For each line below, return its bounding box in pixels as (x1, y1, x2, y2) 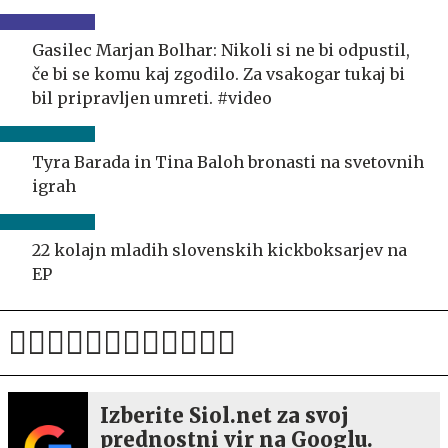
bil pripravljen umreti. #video (32, 87, 272, 108)
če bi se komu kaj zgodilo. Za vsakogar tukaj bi (32, 63, 405, 84)
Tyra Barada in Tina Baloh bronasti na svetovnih (32, 151, 424, 172)
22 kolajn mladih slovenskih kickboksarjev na (32, 239, 407, 260)
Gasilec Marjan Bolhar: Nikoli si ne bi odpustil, (32, 39, 410, 60)
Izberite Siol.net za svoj (100, 402, 349, 428)
